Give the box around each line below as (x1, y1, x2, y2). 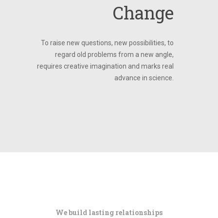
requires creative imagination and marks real (37, 62, 174, 70)
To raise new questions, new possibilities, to (41, 38, 174, 47)
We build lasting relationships (55, 207, 163, 217)
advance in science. (114, 73, 174, 82)
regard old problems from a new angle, (55, 50, 174, 58)
